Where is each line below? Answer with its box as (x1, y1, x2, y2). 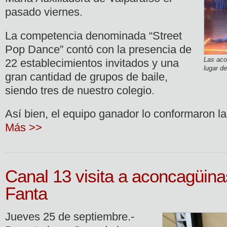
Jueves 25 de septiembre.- (5, 210, 134, 223)
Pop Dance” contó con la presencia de (5, 43, 192, 56)
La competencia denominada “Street (5, 29, 182, 42)
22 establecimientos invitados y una (5, 56, 179, 69)
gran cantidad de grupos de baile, (5, 70, 168, 83)
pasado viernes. (5, 6, 83, 18)
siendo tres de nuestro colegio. (5, 84, 155, 97)
